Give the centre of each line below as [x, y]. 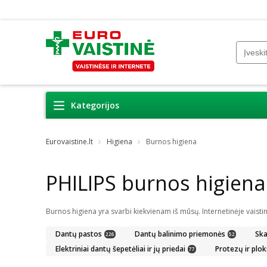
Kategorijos [95, 105]
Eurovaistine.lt [69, 141]
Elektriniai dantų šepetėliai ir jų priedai [120, 249]
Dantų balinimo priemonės [180, 234]
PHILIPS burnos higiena [156, 183]
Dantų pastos [79, 234]
